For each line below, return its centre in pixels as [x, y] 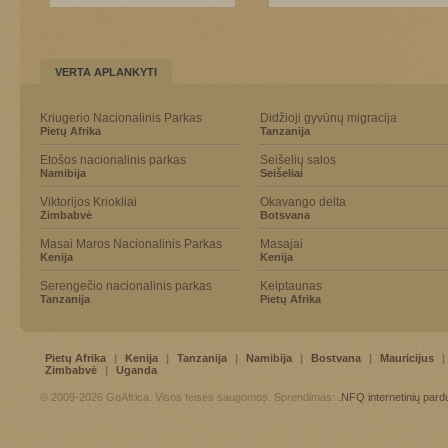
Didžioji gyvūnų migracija [328, 118]
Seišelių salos [298, 160]
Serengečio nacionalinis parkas [126, 286]
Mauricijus [407, 358]
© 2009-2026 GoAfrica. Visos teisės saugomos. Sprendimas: [189, 397]
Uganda [136, 370]
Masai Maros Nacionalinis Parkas [131, 244]
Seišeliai [281, 173]
